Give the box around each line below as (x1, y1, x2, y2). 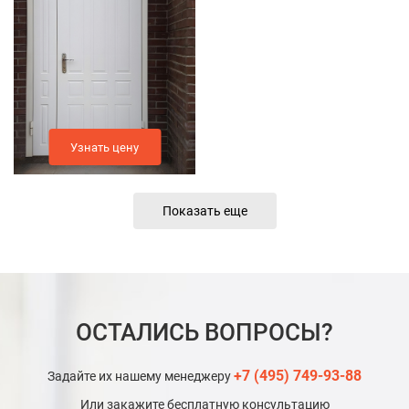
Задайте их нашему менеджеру (47, 369, 234, 384)
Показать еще (162, 203, 247, 218)
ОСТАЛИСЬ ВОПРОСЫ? (76, 319, 333, 347)
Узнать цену (70, 140, 139, 154)
